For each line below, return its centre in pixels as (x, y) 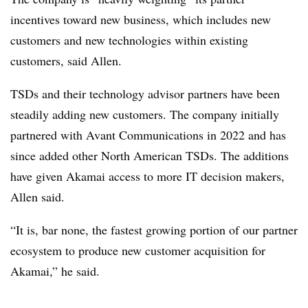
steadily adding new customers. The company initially (145, 114)
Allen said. (37, 197)
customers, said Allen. (66, 60)
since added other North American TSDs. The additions (150, 155)
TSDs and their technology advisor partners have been (145, 93)
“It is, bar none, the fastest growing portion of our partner (154, 230)
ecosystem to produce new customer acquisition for (138, 250)
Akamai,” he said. (55, 271)
